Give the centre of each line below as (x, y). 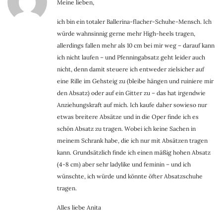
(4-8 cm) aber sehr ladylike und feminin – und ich (124, 165)
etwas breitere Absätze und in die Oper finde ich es (128, 117)
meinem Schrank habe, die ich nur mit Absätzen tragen (132, 141)
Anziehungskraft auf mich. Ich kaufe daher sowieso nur (132, 105)
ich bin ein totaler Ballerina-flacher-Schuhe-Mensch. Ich (134, 22)
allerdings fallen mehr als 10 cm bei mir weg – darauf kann (136, 46)
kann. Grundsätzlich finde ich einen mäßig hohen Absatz (134, 153)
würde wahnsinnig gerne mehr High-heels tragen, (126, 34)
